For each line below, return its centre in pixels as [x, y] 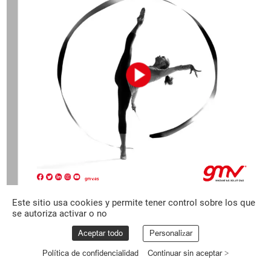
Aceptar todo [100, 233]
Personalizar [171, 233]
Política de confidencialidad [90, 253]
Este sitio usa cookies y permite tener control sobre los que [133, 203]
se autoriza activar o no [59, 214]
